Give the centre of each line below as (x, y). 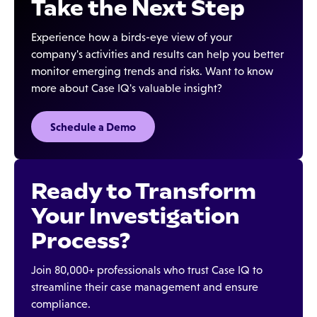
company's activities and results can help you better (157, 54)
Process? (81, 241)
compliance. (61, 304)
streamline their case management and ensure (145, 287)
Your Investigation (136, 216)
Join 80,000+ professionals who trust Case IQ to (147, 270)
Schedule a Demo (93, 127)
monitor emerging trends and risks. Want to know (152, 71)
